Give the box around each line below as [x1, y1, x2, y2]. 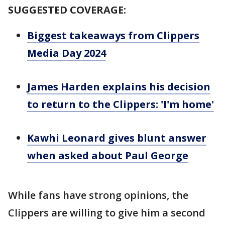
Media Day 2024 [27, 46, 106, 60]
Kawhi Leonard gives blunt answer [27, 131, 206, 145]
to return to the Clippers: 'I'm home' [27, 97, 214, 111]
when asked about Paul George [27, 149, 188, 163]
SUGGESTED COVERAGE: [8, 3, 126, 17]
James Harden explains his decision [27, 80, 210, 94]
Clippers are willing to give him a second [8, 206, 205, 220]
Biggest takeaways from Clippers [27, 29, 199, 43]
